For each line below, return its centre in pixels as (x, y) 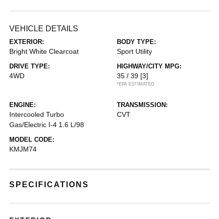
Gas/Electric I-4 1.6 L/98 (47, 125)
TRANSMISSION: (142, 105)
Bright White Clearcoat (44, 51)
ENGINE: (23, 105)
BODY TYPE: (136, 42)
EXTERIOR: (27, 42)
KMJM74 (23, 149)
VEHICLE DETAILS (44, 29)
